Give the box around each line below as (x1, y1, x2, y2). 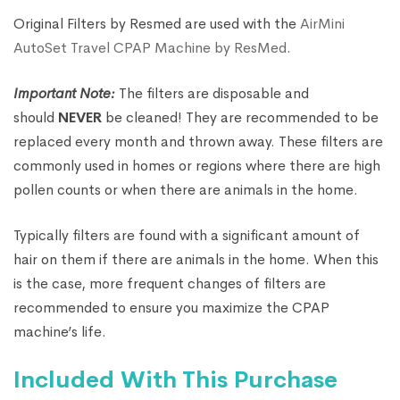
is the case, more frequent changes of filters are (13, 274, 326, 294)
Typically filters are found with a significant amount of (13, 226, 360, 246)
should (13, 108, 58, 128)
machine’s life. (13, 322, 106, 342)
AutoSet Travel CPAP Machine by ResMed (13, 38, 287, 58)
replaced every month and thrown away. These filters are (13, 132, 383, 152)
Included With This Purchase (13, 365, 337, 396)
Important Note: (13, 84, 115, 104)
